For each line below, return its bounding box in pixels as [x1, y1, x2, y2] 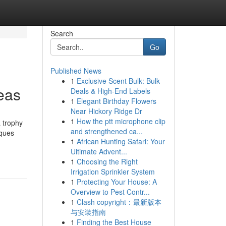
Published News [50, 66, 101, 76]
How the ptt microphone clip [76, 116, 165, 126]
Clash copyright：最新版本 [76, 197, 161, 207]
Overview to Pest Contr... [70, 187, 150, 197]
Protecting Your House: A [76, 177, 157, 187]
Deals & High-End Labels [70, 86, 150, 96]
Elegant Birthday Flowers [76, 96, 156, 106]
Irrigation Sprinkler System [70, 166, 155, 177]
